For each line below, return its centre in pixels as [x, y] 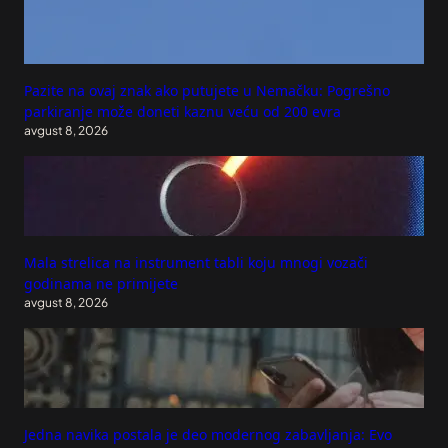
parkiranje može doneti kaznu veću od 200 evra [182, 111]
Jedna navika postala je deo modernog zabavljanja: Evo [208, 434]
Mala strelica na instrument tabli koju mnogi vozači [196, 262]
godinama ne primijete [101, 283]
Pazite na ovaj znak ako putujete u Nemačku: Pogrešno [207, 90]
